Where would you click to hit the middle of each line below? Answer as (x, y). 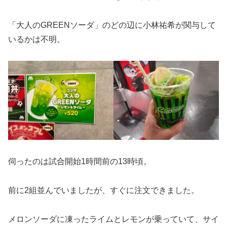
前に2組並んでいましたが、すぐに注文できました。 (104, 191)
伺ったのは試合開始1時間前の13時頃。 (80, 162)
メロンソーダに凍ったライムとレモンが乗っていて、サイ (113, 219)
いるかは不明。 (36, 39)
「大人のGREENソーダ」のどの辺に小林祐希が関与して (112, 25)
